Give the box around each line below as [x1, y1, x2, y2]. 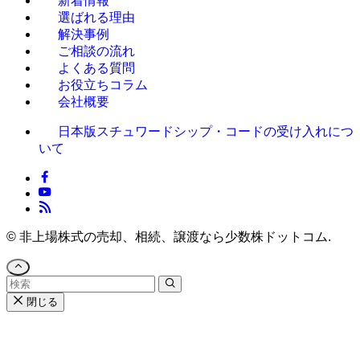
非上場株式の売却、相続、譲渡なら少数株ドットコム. [16, 229, 331, 243]
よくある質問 [58, 60, 135, 75]
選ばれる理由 [58, 10, 135, 24]
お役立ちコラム [58, 77, 148, 92]
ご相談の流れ [58, 43, 135, 58]
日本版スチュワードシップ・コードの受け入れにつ [58, 124, 354, 138]
